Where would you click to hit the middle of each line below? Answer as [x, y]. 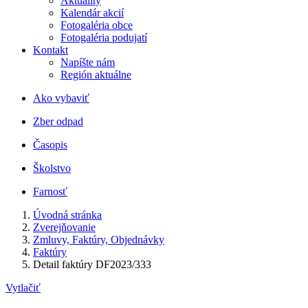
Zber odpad [58, 121]
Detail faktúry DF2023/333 [92, 264]
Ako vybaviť [61, 98]
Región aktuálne [96, 75]
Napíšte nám [88, 62]
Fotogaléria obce [97, 25]
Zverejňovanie [64, 227]
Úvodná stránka [67, 215]
